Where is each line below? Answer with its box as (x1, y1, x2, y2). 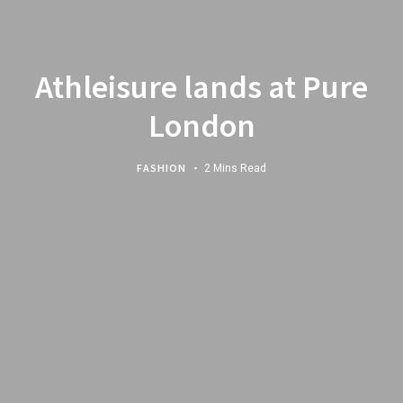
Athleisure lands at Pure (35, 66, 368, 106)
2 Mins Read (204, 161, 266, 174)
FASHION (137, 160, 186, 174)
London (148, 104, 255, 145)
